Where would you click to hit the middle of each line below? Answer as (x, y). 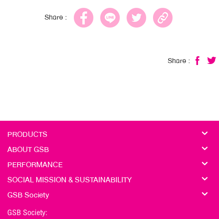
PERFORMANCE (35, 164)
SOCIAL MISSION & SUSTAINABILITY (70, 180)
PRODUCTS (27, 134)
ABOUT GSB (28, 149)
